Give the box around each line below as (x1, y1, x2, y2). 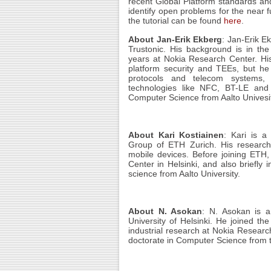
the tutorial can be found (128, 16, 224, 25)
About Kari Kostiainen (128, 130, 224, 140)
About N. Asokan (128, 206, 203, 216)
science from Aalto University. (128, 169, 240, 178)
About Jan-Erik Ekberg (128, 34, 223, 44)
